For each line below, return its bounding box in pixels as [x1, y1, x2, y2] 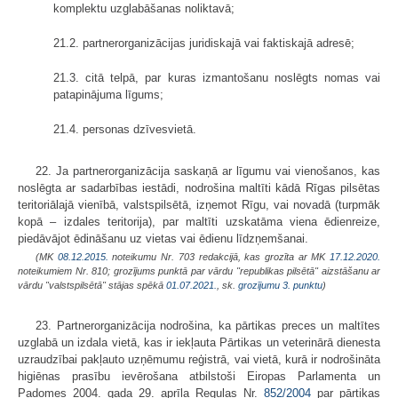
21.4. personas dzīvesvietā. [53, 122, 196, 136]
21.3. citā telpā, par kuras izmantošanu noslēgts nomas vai [53, 70, 380, 84]
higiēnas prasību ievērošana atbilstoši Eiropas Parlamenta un [18, 369, 380, 383]
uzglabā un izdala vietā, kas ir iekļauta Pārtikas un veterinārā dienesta [18, 335, 380, 349]
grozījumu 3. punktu [238, 279, 322, 291]
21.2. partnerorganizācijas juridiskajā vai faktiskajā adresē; [53, 36, 354, 50]
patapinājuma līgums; [53, 87, 163, 101]
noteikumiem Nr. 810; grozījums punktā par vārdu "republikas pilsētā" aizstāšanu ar [18, 265, 380, 276]
